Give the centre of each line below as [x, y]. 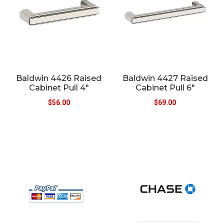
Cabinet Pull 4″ [59, 87]
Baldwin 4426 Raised [59, 78]
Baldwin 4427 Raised [165, 78]
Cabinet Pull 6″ [165, 87]
